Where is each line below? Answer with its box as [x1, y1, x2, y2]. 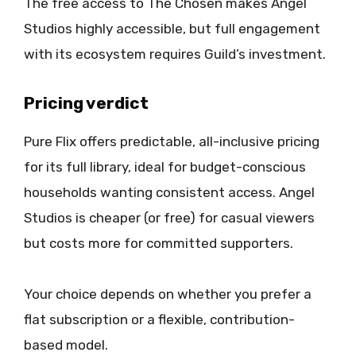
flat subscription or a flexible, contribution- [24, 311, 295, 327]
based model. [24, 336, 108, 353]
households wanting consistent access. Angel [24, 184, 315, 200]
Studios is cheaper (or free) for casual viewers [24, 209, 315, 226]
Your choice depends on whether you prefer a [24, 285, 311, 302]
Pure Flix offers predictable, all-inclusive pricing [24, 133, 319, 149]
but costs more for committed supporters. [24, 234, 293, 251]
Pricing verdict [24, 92, 149, 113]
